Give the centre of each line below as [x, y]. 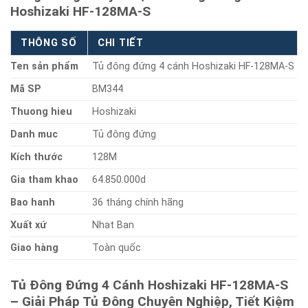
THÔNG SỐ [49, 43]
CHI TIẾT [121, 43]
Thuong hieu [41, 111]
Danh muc [34, 134]
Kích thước [36, 157]
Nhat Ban [113, 225]
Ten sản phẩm [44, 66]
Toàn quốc [117, 247]
